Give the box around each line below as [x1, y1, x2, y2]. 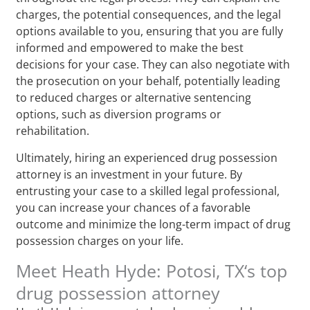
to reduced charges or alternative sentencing [16, 89, 252, 105]
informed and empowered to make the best [16, 39, 244, 55]
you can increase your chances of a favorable [16, 199, 251, 215]
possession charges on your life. [16, 232, 184, 248]
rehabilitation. [16, 122, 90, 138]
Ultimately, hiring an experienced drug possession [16, 149, 278, 165]
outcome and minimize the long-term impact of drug [16, 216, 291, 232]
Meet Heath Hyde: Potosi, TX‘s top [16, 258, 288, 282]
